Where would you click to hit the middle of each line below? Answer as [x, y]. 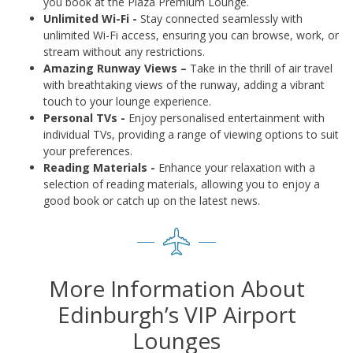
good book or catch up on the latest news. [152, 201]
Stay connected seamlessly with [220, 19]
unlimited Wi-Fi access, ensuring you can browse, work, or [191, 35]
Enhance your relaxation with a [235, 168]
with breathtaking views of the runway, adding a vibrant [184, 85]
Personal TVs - [84, 118]
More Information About [176, 289]
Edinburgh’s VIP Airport [176, 315]
